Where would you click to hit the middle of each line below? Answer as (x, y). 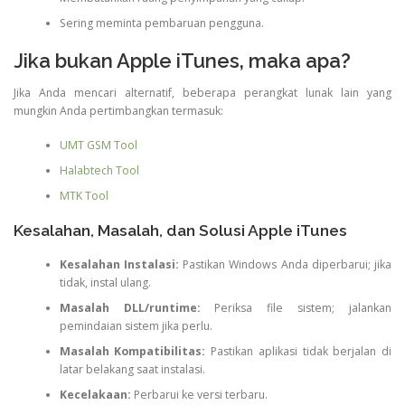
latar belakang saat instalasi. (132, 370)
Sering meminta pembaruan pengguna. (161, 23)
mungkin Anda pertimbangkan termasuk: (118, 111)
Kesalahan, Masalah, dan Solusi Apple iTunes (180, 230)
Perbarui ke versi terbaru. (199, 395)
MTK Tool (84, 196)
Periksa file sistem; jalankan (296, 308)
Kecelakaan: (95, 395)
